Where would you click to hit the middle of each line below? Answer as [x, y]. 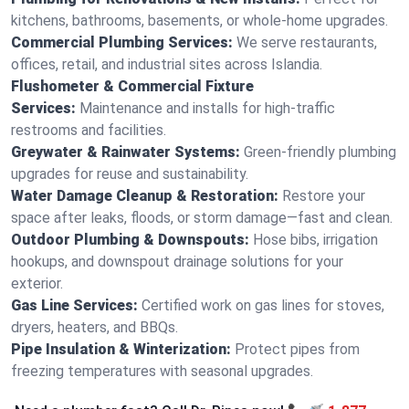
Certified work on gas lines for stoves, [263, 305]
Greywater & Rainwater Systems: [126, 152]
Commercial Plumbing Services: [122, 42]
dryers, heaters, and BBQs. [94, 327]
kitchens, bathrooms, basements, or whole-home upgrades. [199, 21]
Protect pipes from [297, 349]
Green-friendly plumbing [320, 152]
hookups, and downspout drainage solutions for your [177, 262]
